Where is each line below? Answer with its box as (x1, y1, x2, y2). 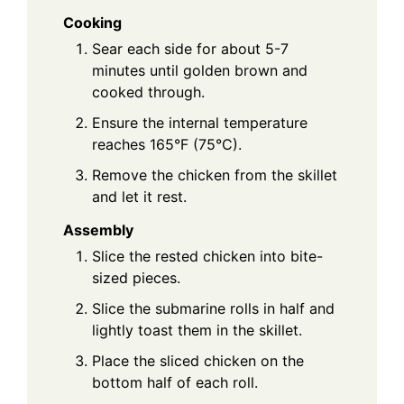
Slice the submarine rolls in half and (92, 298, 335, 317)
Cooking (63, 13, 122, 32)
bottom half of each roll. (92, 372, 258, 391)
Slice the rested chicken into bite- (92, 246, 323, 265)
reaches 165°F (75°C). (92, 134, 242, 153)
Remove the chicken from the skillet (92, 165, 337, 184)
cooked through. (92, 82, 205, 101)
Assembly (63, 220, 133, 239)
